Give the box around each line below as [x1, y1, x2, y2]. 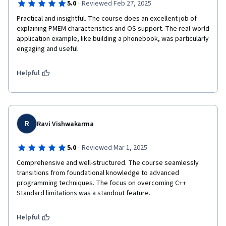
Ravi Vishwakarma [37, 119, 94, 129]
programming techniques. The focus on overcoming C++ [17, 178, 186, 188]
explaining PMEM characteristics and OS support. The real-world [17, 24, 209, 34]
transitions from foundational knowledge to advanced [17, 168, 179, 178]
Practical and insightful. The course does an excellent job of [17, 14, 197, 24]
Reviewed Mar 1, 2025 [81, 143, 147, 153]
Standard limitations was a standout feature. [17, 188, 150, 198]
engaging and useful [17, 44, 78, 54]
